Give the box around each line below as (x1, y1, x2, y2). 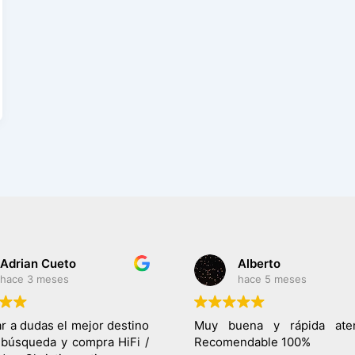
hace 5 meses (237, 272, 307, 285)
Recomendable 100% (193, 334, 311, 350)
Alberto (237, 255, 281, 271)
